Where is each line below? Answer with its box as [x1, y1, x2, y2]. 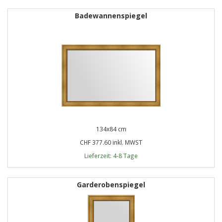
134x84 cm [96, 124, 126, 133]
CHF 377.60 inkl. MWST [80, 138, 142, 146]
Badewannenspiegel [75, 10, 147, 20]
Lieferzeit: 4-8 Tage [84, 151, 138, 160]
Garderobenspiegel [77, 179, 145, 189]
